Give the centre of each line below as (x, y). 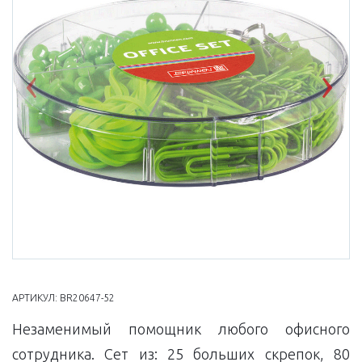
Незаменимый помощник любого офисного (181, 329)
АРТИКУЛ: (36, 298)
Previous (70, 92)
